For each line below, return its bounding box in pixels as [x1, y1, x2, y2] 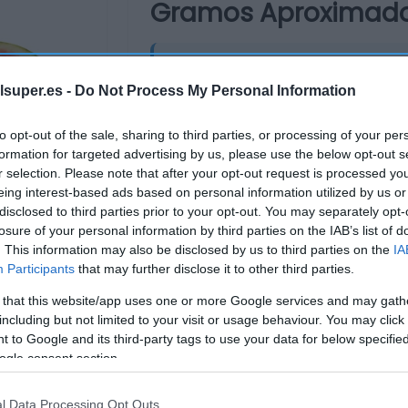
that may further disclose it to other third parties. [75, 260, 354, 276]
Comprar [199, 205, 284, 231]
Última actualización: [189, 133, 329, 152]
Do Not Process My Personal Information [75, 82, 356, 98]
